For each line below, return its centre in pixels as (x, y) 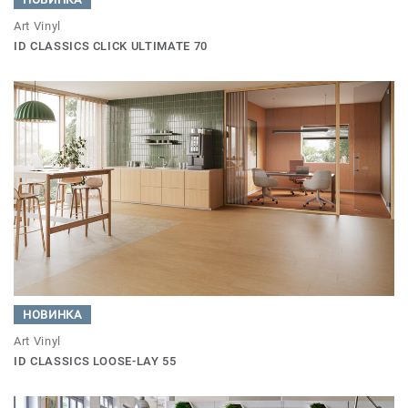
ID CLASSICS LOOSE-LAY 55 (95, 361)
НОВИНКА (52, 314)
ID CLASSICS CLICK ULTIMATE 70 (111, 46)
